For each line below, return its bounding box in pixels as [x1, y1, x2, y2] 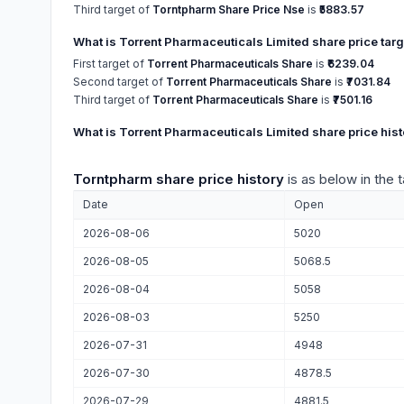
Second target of [73, 75, 166, 88]
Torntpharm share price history [73, 170, 284, 188]
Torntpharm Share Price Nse [152, 3, 305, 16]
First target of [73, 57, 147, 70]
